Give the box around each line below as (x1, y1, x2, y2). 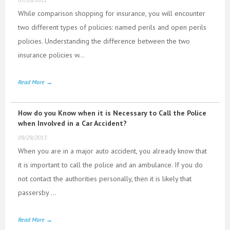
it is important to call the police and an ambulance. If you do (18, 160, 203, 169)
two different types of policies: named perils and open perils (18, 22, 206, 32)
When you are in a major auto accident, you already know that (18, 146, 207, 156)
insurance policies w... (18, 50, 85, 60)
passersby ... (18, 187, 56, 197)
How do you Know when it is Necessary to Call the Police (18, 108, 206, 118)
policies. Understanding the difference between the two (18, 36, 190, 46)
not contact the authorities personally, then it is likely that (18, 174, 191, 183)
